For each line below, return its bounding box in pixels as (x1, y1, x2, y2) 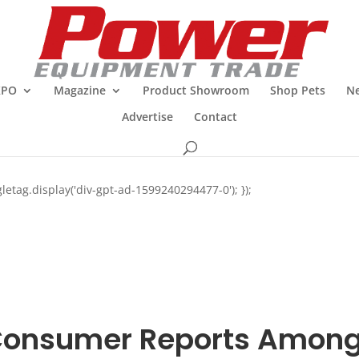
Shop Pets (270, 83, 325, 98)
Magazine (54, 83, 106, 98)
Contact (194, 109, 237, 124)
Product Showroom (143, 83, 249, 98)
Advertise (122, 109, 173, 124)
